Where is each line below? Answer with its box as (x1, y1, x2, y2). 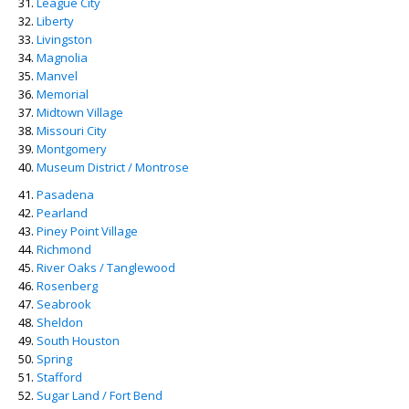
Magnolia (37, 49, 88, 66)
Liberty (37, 13, 74, 29)
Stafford (37, 369, 82, 385)
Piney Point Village (37, 223, 138, 239)
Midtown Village (37, 104, 123, 121)
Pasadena (37, 186, 94, 203)
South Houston (37, 332, 120, 349)
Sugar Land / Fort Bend (37, 387, 163, 404)
